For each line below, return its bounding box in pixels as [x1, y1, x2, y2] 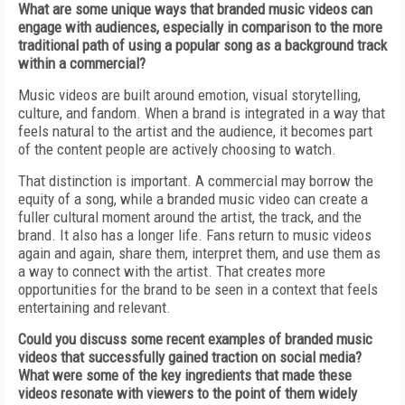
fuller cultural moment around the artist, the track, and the [18, 208, 362, 226]
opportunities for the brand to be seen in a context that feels [18, 280, 378, 298]
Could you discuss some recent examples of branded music [18, 330, 372, 348]
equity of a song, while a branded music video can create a [18, 190, 368, 208]
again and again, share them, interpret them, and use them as [18, 244, 381, 262]
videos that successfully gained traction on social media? [18, 348, 362, 366]
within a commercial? [18, 54, 146, 72]
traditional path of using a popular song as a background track [18, 36, 387, 54]
